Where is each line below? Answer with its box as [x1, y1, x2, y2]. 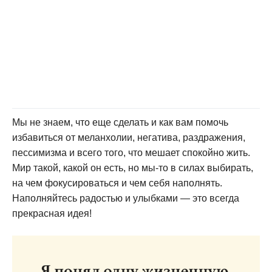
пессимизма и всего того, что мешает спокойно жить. [12, 148, 250, 158]
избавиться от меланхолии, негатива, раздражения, [12, 132, 245, 143]
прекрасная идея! [12, 208, 92, 219]
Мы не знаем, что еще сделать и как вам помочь [12, 117, 228, 127]
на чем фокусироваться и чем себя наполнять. [12, 178, 222, 188]
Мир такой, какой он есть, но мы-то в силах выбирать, [12, 163, 253, 173]
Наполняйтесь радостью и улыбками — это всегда [12, 193, 239, 203]
